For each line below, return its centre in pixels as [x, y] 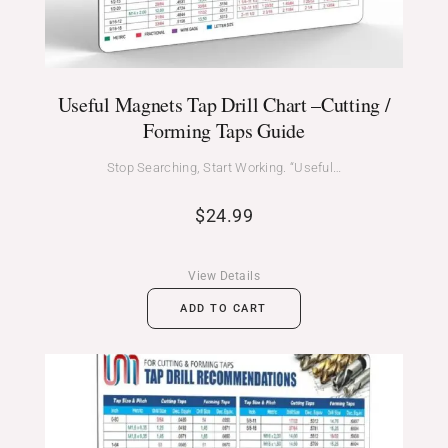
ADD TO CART [223, 308]
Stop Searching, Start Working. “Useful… [224, 167]
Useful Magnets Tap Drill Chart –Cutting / [224, 104]
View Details [224, 275]
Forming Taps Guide [224, 130]
